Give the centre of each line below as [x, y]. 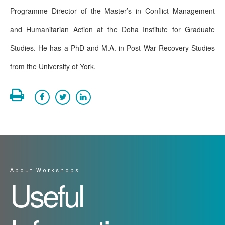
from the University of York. [53, 67]
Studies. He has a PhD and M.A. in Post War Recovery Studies [113, 48]
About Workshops [45, 170]
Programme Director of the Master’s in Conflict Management [113, 11]
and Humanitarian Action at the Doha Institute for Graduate [113, 29]
